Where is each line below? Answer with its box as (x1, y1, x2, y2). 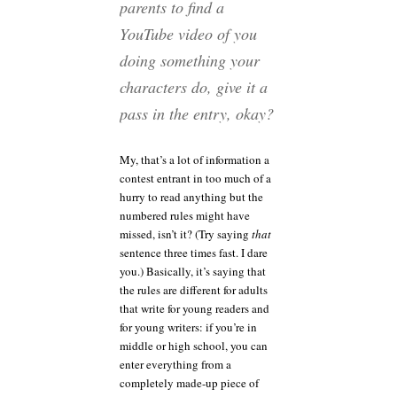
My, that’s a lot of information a (120, 152, 269, 168)
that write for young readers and (120, 300, 269, 317)
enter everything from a (120, 356, 231, 373)
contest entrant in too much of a (120, 170, 271, 187)
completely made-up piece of (120, 375, 259, 392)
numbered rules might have (120, 207, 250, 224)
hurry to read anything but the (120, 189, 263, 206)
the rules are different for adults (120, 282, 268, 299)
